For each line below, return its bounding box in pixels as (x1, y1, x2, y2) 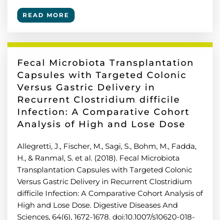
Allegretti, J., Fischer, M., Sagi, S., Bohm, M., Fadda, (17, 141, 196, 151)
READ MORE (23, 11, 69, 19)
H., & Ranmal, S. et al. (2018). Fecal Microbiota (17, 153, 180, 163)
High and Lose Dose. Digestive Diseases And (17, 200, 178, 210)
